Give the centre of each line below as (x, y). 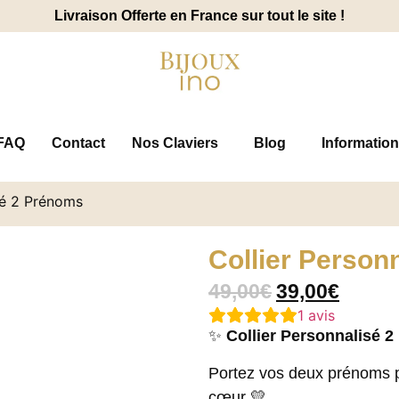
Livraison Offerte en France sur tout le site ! (199, 16)
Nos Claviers (175, 143)
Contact (78, 143)
